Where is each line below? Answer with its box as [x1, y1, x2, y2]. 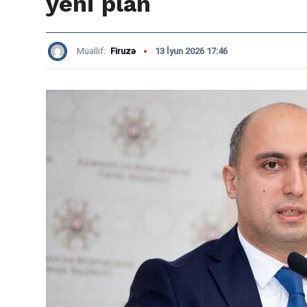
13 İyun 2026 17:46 [155, 46, 228, 56]
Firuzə [110, 46, 136, 56]
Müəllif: [77, 46, 108, 56]
